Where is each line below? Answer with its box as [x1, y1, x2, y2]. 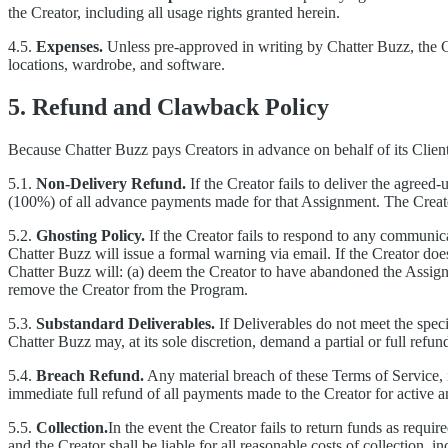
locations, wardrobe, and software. [8, 56, 225, 74]
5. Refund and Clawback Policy [8, 93, 329, 120]
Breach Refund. [36, 366, 144, 384]
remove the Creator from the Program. [8, 280, 248, 298]
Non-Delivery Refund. [36, 174, 186, 192]
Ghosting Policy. [36, 226, 145, 244]
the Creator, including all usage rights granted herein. [8, 4, 340, 22]
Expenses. [36, 38, 103, 56]
